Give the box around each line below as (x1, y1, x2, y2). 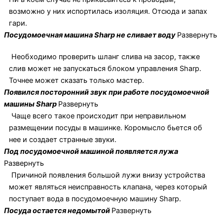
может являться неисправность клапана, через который (9, 183, 207, 192)
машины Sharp (4, 100, 58, 109)
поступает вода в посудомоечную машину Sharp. (9, 194, 181, 204)
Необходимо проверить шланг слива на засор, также (11, 52, 200, 62)
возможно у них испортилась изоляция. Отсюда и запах (9, 7, 207, 16)
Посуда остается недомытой (4, 206, 111, 216)
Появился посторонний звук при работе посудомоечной (4, 88, 209, 97)
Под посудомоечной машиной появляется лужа (4, 147, 178, 156)
